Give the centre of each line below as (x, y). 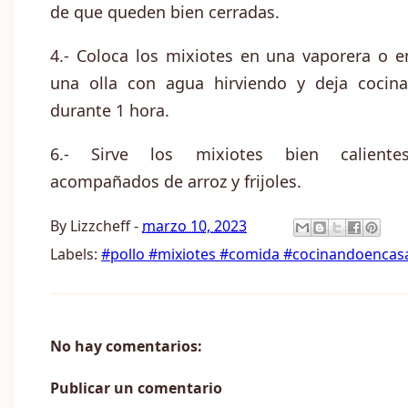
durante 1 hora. (110, 111)
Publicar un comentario (136, 388)
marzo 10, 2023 (194, 226)
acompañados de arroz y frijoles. (176, 182)
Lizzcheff (100, 226)
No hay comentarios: (126, 347)
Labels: (76, 255)
